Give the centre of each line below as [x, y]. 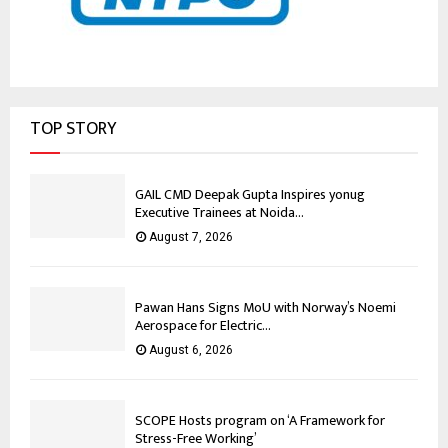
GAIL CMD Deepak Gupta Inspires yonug [250, 195]
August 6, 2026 [191, 350]
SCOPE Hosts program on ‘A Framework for [260, 421]
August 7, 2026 [191, 237]
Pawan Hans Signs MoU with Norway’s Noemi [265, 308]
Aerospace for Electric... [203, 326]
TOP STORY [73, 129]
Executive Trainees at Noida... [219, 213]
